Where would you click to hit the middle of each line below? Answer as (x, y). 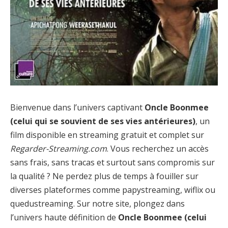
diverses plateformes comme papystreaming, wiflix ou (113, 190)
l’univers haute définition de (64, 217)
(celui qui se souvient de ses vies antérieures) (103, 121)
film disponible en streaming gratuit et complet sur (107, 135)
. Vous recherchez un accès (158, 148)
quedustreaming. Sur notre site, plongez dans (97, 203)
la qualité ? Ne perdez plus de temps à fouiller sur (104, 176)
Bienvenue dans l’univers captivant (77, 107)
